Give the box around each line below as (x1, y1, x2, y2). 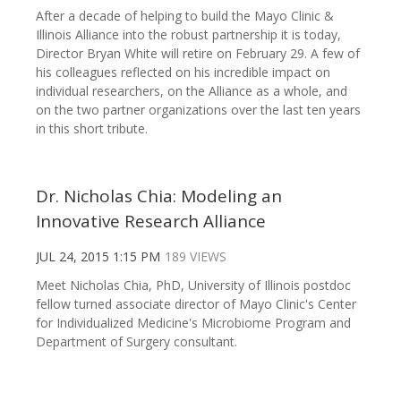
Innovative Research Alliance (36, 209, 266, 233)
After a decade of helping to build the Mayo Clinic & (36, 6, 334, 24)
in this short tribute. (36, 119, 148, 137)
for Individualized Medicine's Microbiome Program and (36, 313, 351, 331)
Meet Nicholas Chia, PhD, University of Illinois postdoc (36, 276, 351, 294)
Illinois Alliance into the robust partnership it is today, (36, 25, 341, 43)
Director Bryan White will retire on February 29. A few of (36, 44, 360, 62)
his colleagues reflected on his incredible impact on (36, 63, 330, 81)
